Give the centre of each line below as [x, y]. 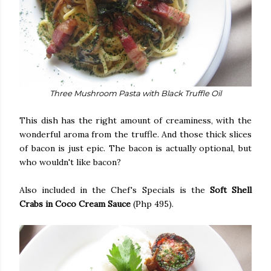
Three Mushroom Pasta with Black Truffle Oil [135, 93]
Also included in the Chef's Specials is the [115, 190]
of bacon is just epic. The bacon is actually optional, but [135, 148]
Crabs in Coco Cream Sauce [76, 204]
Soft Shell [231, 190]
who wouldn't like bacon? [70, 162]
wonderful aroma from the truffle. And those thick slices [135, 134]
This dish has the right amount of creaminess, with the [135, 120]
